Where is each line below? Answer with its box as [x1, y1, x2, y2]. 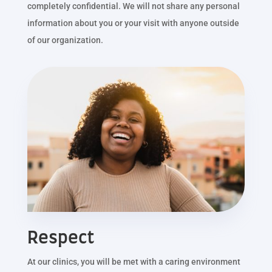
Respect [27, 229, 94, 247]
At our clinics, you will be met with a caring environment [27, 256, 240, 267]
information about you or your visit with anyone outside [27, 18, 239, 28]
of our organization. [27, 35, 103, 45]
